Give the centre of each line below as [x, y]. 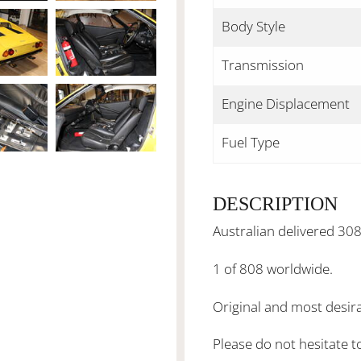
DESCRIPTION [275, 204]
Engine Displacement [286, 104]
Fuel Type [251, 142]
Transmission [263, 65]
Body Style [253, 26]
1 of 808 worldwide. [273, 268]
